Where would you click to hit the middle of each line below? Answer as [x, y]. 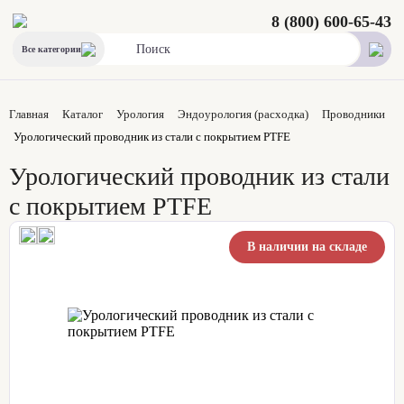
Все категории [51, 49]
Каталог [83, 114]
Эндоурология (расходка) [243, 114]
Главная [29, 114]
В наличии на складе [307, 246]
